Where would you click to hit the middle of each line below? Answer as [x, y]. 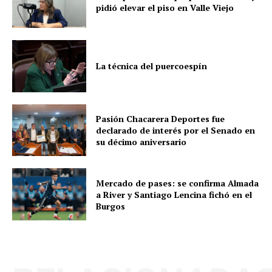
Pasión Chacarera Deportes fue [161, 118]
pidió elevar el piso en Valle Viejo [165, 8]
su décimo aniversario [141, 141]
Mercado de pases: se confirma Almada [178, 183]
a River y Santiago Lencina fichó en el [174, 194]
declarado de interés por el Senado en [176, 130]
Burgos [111, 206]
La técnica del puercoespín [152, 66]
